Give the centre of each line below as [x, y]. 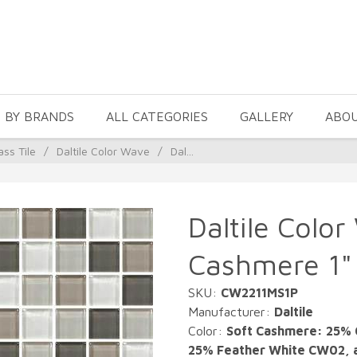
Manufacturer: [231, 312]
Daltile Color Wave [103, 151]
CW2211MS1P [259, 292]
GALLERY [267, 116]
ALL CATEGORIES [157, 116]
